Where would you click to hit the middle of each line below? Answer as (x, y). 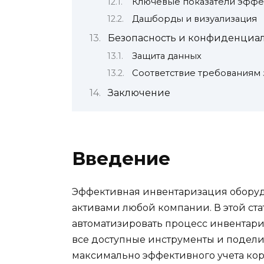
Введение (121, 158)
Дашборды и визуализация (194, 19)
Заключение (139, 93)
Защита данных (166, 56)
